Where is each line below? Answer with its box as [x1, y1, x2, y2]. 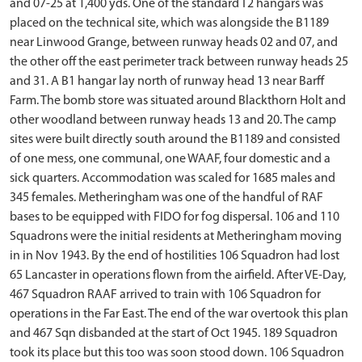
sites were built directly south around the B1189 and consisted [10, 133, 340, 146]
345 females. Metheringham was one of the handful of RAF [10, 192, 323, 204]
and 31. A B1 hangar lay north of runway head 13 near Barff [10, 75, 324, 88]
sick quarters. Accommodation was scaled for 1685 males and [10, 172, 335, 185]
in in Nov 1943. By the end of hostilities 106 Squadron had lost [10, 250, 339, 263]
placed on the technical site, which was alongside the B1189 [10, 17, 329, 30]
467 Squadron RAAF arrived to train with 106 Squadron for [10, 288, 321, 301]
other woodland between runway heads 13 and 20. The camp [10, 114, 336, 127]
